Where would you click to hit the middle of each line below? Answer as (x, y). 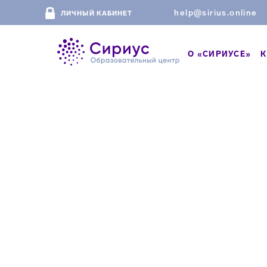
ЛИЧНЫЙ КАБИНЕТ (97, 13)
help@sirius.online (216, 13)
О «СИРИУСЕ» (220, 54)
